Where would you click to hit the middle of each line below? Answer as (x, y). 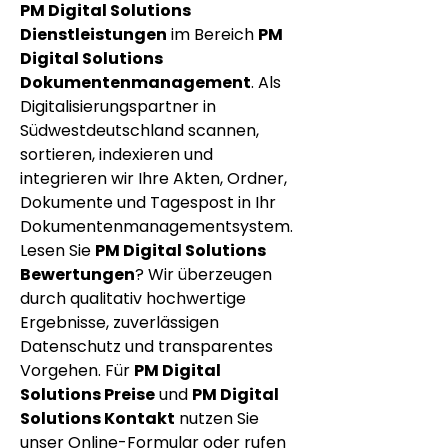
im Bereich (212, 35)
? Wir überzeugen (203, 275)
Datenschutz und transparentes (146, 347)
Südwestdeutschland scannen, (139, 131)
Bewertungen (77, 275)
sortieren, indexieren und (116, 155)
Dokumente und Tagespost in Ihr (148, 203)
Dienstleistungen (93, 35)
